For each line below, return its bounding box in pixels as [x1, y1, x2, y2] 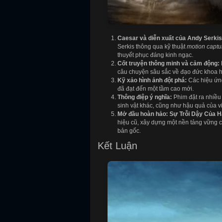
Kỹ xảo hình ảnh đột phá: [117, 76, 187, 84]
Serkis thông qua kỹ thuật [117, 43, 187, 50]
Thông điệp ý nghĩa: [117, 93, 172, 101]
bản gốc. [117, 127, 141, 134]
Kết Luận [98, 140, 137, 151]
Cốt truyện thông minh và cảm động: [117, 59, 220, 67]
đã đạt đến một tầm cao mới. [117, 85, 194, 92]
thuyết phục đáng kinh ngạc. [117, 51, 193, 58]
